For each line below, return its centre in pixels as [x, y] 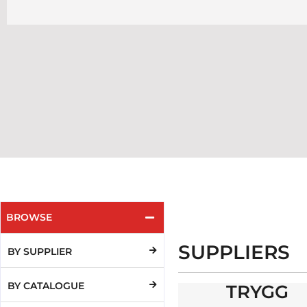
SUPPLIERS [234, 252]
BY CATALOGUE [46, 286]
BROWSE [29, 217]
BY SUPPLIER [40, 251]
